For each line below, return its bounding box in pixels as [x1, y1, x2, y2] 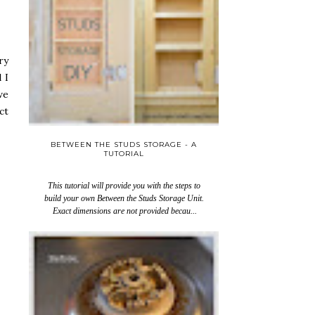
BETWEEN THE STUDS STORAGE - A [51, 139, 197, 149]
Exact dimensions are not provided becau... [51, 205, 197, 216]
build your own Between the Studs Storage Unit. [44, 193, 204, 203]
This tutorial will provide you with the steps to [47, 180, 200, 191]
